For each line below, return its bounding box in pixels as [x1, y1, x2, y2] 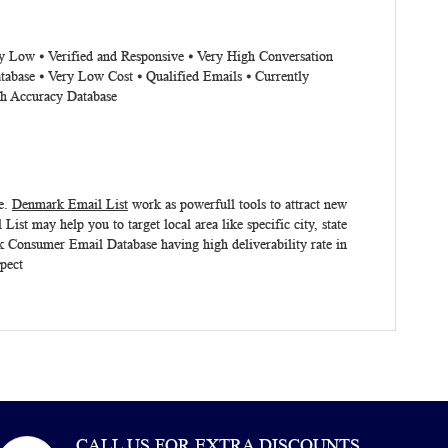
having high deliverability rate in [161, 237, 347, 252]
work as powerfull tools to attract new [132, 197, 347, 212]
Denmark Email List [12, 197, 128, 212]
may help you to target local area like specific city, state [28, 217, 347, 232]
